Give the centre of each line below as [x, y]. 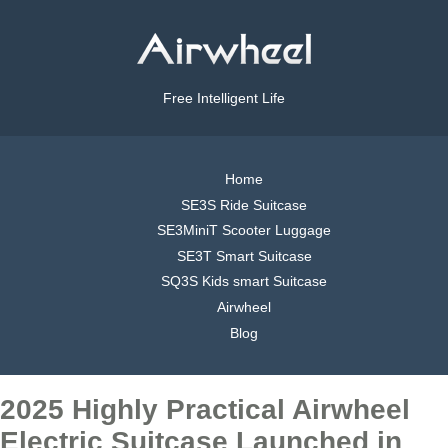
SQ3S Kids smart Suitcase [244, 281]
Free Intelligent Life [224, 98]
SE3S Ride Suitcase [244, 204]
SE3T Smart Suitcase [244, 255]
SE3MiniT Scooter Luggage [244, 230]
